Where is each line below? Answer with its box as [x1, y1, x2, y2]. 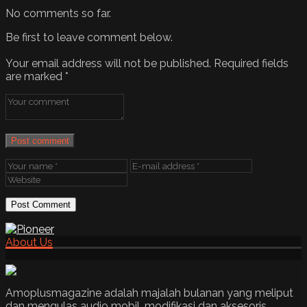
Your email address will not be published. [5, 57, 211, 71]
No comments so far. [5, 7, 111, 21]
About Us [5, 236, 53, 249]
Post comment [11, 136, 69, 147]
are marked [5, 70, 65, 84]
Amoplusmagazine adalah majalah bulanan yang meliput [5, 286, 293, 300]
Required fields [214, 57, 288, 71]
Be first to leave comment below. [5, 31, 173, 45]
